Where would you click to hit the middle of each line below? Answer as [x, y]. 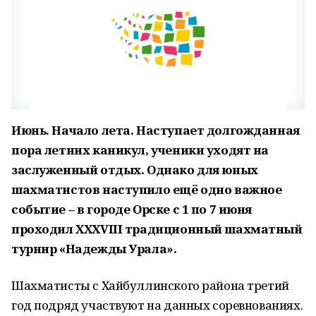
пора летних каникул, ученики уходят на [140, 150]
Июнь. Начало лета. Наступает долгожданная [156, 130]
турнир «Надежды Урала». [94, 249]
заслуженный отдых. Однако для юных [135, 170]
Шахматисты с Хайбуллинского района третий [150, 285]
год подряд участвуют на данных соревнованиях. [157, 305]
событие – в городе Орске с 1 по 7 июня [132, 209]
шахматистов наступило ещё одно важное [147, 189]
